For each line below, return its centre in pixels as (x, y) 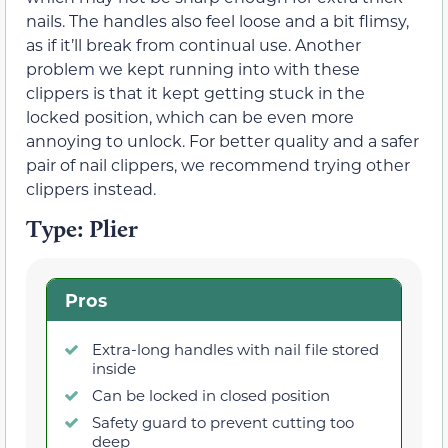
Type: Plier (82, 229)
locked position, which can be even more (190, 116)
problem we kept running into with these (193, 68)
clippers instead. (91, 188)
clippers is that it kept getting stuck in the (195, 92)
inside (114, 367)
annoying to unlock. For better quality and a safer (222, 140)
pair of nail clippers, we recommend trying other (218, 164)
